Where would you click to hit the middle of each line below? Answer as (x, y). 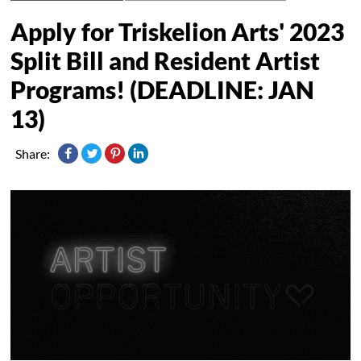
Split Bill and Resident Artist (166, 60)
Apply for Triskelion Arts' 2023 (178, 31)
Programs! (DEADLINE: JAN (163, 89)
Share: (33, 153)
